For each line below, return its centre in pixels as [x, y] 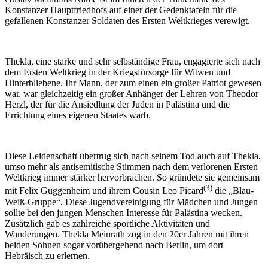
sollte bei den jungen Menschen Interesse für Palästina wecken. [124, 212]
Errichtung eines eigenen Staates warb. [78, 115]
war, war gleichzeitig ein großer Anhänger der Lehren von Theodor [132, 94]
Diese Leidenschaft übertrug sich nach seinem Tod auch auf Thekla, [133, 156]
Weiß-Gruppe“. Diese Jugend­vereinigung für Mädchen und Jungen [131, 202]
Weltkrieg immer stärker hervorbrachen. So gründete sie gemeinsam [132, 178]
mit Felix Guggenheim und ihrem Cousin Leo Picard [104, 191]
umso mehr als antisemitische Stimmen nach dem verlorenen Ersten [131, 167]
